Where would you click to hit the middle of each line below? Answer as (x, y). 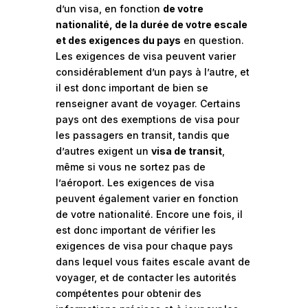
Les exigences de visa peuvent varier (145, 56)
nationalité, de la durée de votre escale (151, 24)
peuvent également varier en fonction (147, 198)
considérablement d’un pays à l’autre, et (152, 72)
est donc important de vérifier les (135, 230)
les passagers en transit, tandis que (142, 135)
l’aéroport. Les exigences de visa (135, 183)
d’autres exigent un (103, 151)
